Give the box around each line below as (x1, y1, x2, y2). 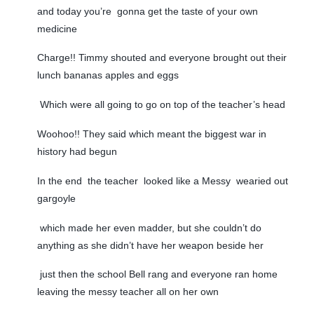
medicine (36, 22, 77, 34)
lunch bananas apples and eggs (36, 69, 179, 81)
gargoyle (36, 192, 76, 204)
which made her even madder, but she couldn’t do (36, 221, 261, 233)
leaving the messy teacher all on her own (36, 286, 219, 298)
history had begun (36, 145, 117, 157)
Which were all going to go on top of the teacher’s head (36, 99, 285, 111)
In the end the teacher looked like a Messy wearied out (36, 175, 288, 186)
